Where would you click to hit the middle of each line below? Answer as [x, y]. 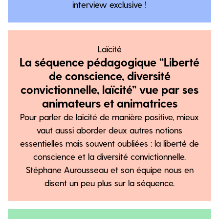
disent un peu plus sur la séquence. [109, 183]
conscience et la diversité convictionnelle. [109, 156]
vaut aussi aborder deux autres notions [109, 130]
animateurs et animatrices [109, 103]
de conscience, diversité [109, 76]
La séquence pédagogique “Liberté [109, 62]
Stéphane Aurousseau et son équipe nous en [109, 169]
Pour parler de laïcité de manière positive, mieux [109, 117]
